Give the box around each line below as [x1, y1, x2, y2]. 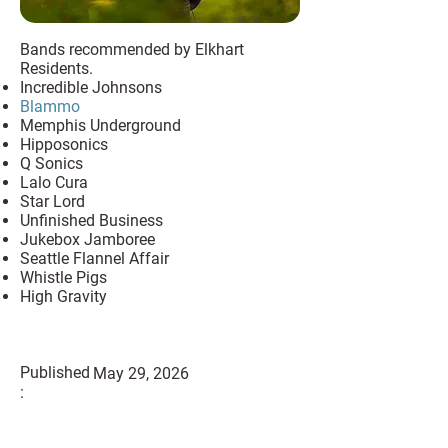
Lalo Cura [20, 173, 88, 192]
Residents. [20, 59, 93, 78]
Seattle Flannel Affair [20, 249, 169, 268]
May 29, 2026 [93, 364, 189, 383]
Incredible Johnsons [20, 78, 162, 97]
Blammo [20, 97, 80, 116]
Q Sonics [20, 154, 83, 173]
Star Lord [20, 192, 85, 211]
